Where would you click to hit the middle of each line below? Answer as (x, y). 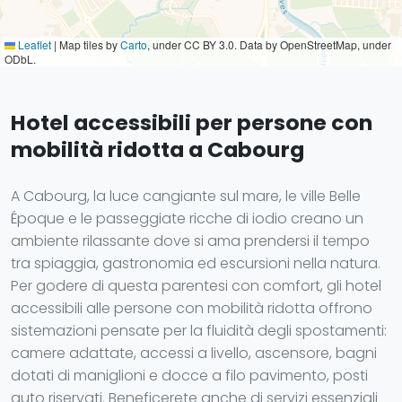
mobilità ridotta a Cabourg (157, 149)
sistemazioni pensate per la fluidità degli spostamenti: (199, 331)
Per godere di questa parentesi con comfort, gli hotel (196, 286)
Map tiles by (88, 44)
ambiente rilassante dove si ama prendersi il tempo (190, 241)
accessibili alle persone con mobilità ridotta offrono (192, 308)
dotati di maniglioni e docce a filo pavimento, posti (189, 376)
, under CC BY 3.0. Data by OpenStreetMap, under (269, 44)
